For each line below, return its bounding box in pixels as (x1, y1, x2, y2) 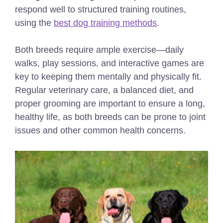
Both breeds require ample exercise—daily (15, 45, 184, 55)
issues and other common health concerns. (15, 125, 186, 136)
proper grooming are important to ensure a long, (15, 99, 205, 109)
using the (15, 18, 54, 28)
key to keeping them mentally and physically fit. (15, 72, 202, 82)
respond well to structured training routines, (15, 4, 186, 15)
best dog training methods (54, 18, 157, 28)
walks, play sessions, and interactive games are (15, 58, 204, 69)
